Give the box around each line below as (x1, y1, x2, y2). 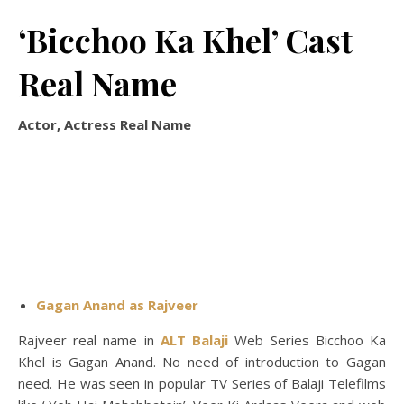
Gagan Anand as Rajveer (36, 296, 198, 314)
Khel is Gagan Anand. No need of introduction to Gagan (18, 353, 386, 371)
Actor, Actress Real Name (18, 115, 191, 133)
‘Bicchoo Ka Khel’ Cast (18, 18, 353, 61)
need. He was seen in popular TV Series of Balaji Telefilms (18, 374, 386, 392)
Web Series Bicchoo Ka (228, 331, 387, 349)
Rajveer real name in (18, 331, 161, 349)
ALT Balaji (160, 331, 229, 349)
